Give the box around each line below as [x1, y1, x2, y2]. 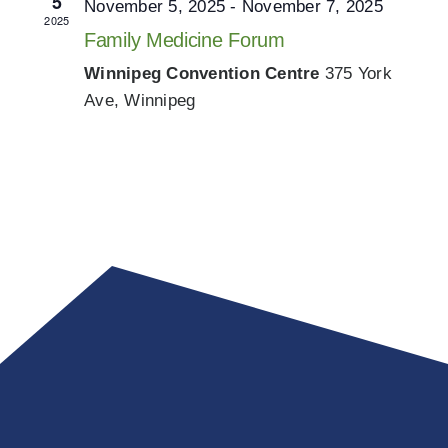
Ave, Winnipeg [84, 91, 196, 110]
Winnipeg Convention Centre [84, 64, 325, 83]
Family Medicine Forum [84, 29, 285, 51]
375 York [324, 64, 392, 83]
